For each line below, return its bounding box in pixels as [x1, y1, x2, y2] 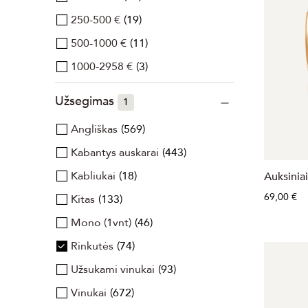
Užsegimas [55, 93, 118, 110]
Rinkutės [71, 239, 113, 254]
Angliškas [71, 122, 118, 137]
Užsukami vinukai [71, 262, 155, 277]
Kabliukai [71, 168, 115, 184]
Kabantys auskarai [71, 145, 159, 160]
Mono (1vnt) [71, 215, 131, 230]
